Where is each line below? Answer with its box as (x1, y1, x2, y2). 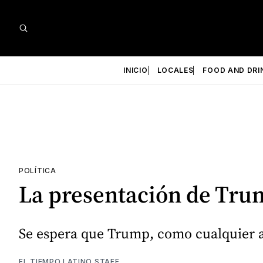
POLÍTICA (19, 166, 56, 175)
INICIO (123, 66, 148, 75)
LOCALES (157, 66, 194, 75)
